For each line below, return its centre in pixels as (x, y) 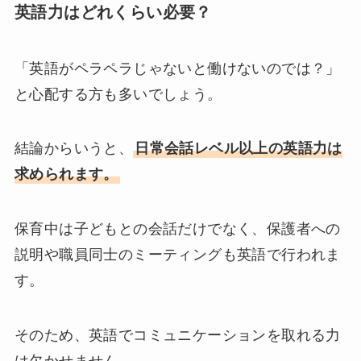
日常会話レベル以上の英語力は (239, 149)
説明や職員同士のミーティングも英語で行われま (177, 255)
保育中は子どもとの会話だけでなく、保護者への (177, 229)
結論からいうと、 (74, 149)
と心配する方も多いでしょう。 (118, 94)
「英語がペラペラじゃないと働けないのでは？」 (177, 68)
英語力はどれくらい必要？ (113, 12)
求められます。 (66, 174)
